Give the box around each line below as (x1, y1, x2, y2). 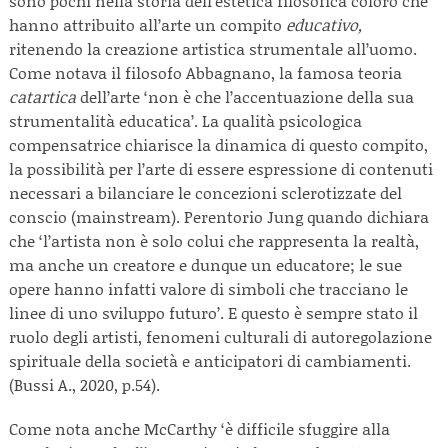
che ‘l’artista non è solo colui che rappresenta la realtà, (9, 229, 419, 252)
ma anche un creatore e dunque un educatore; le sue (9, 253, 402, 276)
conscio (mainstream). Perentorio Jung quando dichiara (9, 205, 429, 228)
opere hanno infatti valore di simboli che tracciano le (9, 277, 408, 300)
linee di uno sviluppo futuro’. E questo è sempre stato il (9, 301, 418, 324)
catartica (9, 85, 76, 108)
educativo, (286, 13, 362, 36)
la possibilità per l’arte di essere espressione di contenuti (9, 157, 433, 180)
